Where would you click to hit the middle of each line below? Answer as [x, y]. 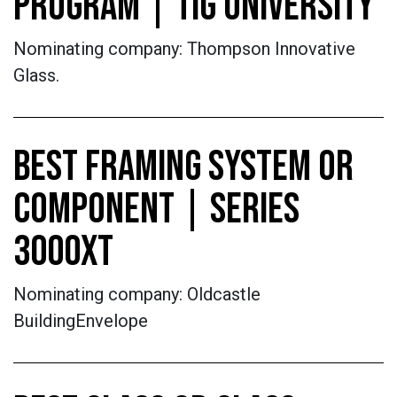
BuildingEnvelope [85, 321]
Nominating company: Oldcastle [137, 294]
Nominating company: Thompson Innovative [184, 49]
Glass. [36, 75]
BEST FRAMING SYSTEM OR [183, 167]
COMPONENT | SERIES [156, 210]
